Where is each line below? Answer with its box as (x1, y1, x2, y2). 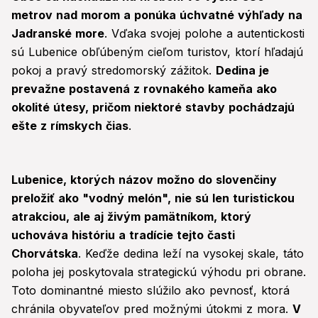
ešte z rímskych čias (11, 119, 128, 133)
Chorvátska (11, 246, 78, 261)
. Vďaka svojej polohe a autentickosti (104, 26, 305, 41)
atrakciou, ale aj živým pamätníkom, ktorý (11, 209, 251, 224)
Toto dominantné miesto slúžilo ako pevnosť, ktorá (11, 283, 290, 298)
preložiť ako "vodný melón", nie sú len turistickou (11, 191, 295, 206)
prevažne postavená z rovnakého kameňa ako (11, 82, 277, 97)
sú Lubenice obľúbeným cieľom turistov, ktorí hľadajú (11, 45, 303, 60)
